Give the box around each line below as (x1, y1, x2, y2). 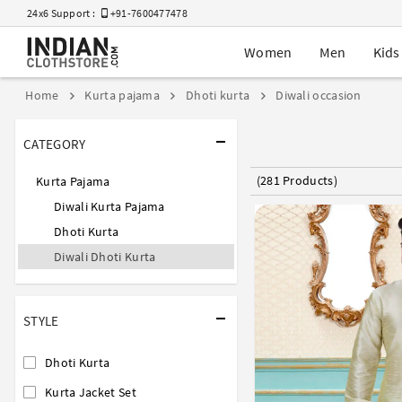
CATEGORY (23, 135, 86, 153)
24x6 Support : (27, 6, 102, 20)
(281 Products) (256, 172, 337, 189)
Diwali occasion (272, 87, 362, 104)
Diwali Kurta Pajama (54, 197, 165, 214)
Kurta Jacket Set (45, 383, 136, 400)
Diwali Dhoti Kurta (54, 248, 156, 265)
